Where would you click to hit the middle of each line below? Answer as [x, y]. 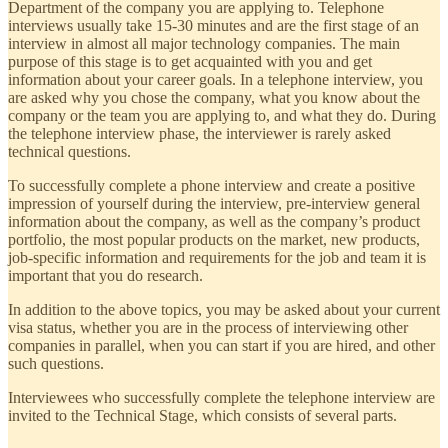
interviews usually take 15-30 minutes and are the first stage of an [213, 26]
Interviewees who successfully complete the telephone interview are [221, 398]
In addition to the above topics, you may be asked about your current [224, 310]
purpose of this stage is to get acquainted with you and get [190, 62]
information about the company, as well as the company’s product [214, 222]
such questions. [56, 364]
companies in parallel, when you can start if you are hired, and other [221, 346]
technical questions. [69, 152]
